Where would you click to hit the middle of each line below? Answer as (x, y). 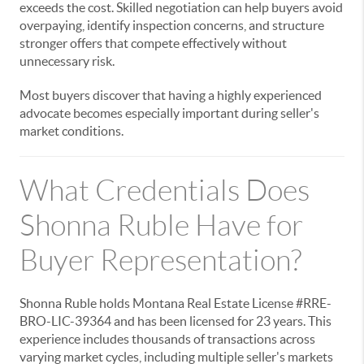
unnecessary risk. (67, 61)
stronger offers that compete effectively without (153, 43)
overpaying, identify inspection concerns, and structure (172, 25)
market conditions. (71, 131)
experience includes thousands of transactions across (167, 339)
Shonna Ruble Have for (161, 225)
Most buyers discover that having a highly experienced (171, 95)
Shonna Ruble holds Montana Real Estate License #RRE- (175, 303)
